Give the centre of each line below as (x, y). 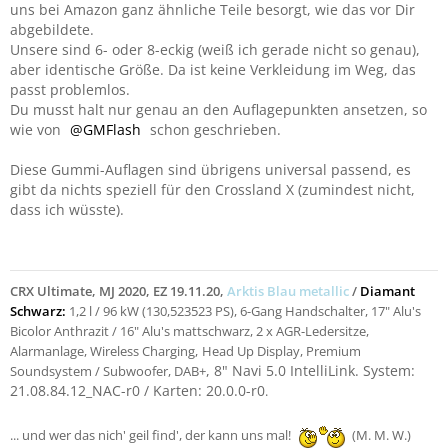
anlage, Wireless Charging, (121, 351)
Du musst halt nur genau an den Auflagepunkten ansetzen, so (218, 109)
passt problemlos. (70, 89)
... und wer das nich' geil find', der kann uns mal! (152, 434)
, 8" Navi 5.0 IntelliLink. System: (310, 370)
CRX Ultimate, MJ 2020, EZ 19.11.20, (118, 291)
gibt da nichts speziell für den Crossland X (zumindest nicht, (212, 189)
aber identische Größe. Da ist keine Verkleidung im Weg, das (213, 69)
